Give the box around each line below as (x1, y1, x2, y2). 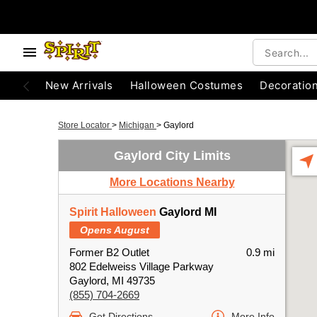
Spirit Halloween (69, 206, 156, 218)
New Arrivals (45, 79, 113, 92)
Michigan (119, 120, 156, 130)
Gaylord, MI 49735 (69, 275, 155, 287)
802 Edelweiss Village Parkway (69, 260, 214, 272)
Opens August (80, 224, 149, 236)
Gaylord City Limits (113, 149, 231, 163)
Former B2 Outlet (69, 246, 149, 258)
